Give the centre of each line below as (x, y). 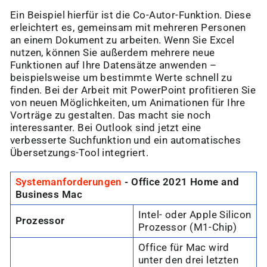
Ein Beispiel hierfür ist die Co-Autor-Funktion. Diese (131, 15)
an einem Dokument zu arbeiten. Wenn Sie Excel (122, 41)
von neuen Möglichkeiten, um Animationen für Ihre (128, 103)
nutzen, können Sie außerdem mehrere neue (113, 53)
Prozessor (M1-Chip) (188, 228)
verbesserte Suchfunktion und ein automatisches (126, 141)
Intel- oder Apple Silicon (195, 215)
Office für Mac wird (184, 248)
